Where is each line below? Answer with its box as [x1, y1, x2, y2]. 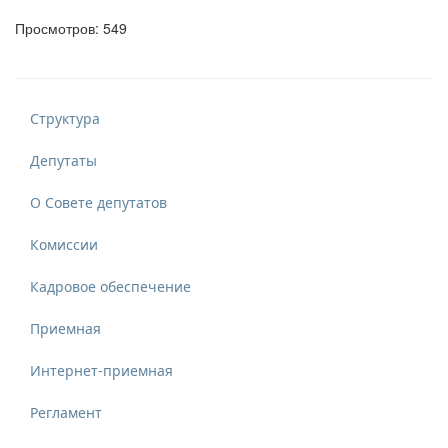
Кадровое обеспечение [30, 276, 191, 296]
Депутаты [30, 150, 97, 170]
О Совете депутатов [30, 192, 167, 212]
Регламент [30, 402, 102, 422]
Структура [30, 108, 100, 128]
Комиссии [30, 234, 98, 254]
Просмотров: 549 [15, 17, 127, 38]
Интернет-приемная [30, 360, 173, 380]
